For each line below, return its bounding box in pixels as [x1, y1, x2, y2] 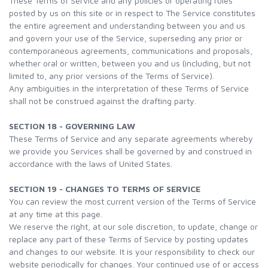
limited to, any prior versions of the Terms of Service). [9, 71, 214, 81]
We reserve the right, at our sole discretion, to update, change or [9, 221, 258, 232]
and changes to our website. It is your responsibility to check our [9, 246, 255, 257]
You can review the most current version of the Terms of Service [9, 196, 256, 206]
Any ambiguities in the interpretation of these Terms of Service [9, 83, 249, 93]
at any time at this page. [9, 209, 102, 219]
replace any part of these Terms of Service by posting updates [9, 234, 248, 244]
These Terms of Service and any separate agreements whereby [9, 133, 253, 144]
